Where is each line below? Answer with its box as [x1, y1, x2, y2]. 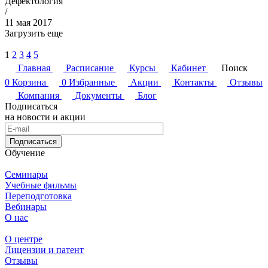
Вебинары [5, 201, 47, 212]
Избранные [69, 77, 115, 87]
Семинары [5, 169, 48, 179]
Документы [75, 90, 122, 100]
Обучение [5, 147, 45, 158]
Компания [18, 90, 59, 100]
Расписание [66, 62, 114, 73]
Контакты [174, 77, 214, 87]
